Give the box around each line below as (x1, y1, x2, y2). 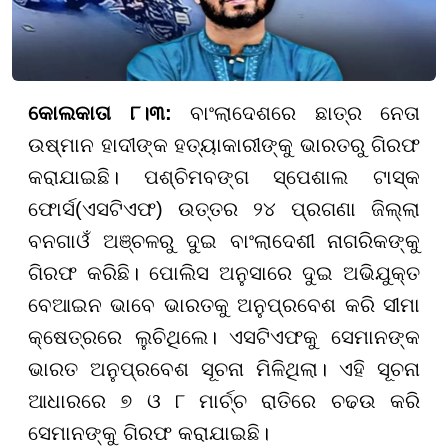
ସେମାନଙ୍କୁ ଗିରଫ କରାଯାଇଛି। (28, 421, 269, 444)
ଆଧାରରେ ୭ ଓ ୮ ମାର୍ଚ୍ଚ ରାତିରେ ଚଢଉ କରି (28, 389, 420, 412)
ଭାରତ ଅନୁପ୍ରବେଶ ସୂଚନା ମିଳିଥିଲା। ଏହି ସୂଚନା (28, 357, 420, 380)
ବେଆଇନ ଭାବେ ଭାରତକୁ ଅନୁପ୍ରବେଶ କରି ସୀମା (28, 293, 420, 316)
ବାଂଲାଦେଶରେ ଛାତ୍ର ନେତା (190, 101, 420, 124)
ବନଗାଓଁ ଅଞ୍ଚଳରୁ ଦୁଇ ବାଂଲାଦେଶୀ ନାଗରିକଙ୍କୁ (28, 229, 420, 252)
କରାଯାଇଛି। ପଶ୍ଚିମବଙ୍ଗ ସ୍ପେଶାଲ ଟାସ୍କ (28, 165, 420, 188)
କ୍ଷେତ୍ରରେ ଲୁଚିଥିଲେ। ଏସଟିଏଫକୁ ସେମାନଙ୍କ (28, 325, 420, 348)
